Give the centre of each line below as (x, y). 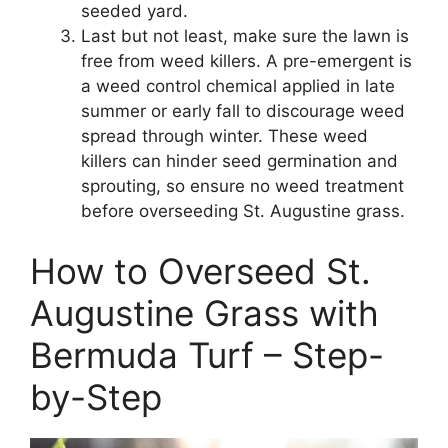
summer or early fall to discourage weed (243, 111)
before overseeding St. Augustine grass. (243, 211)
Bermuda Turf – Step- (207, 354)
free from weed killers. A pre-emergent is (246, 61)
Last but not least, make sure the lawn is (245, 36)
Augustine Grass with (204, 312)
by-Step (96, 396)
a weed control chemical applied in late (238, 86)
